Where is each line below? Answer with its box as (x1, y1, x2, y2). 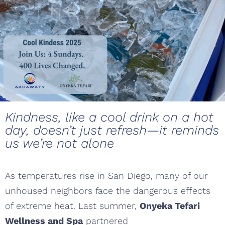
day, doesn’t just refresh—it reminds (5, 122, 219, 138)
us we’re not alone (5, 135, 114, 151)
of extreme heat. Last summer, (5, 200, 140, 211)
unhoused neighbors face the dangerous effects (5, 185, 210, 196)
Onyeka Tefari (140, 200, 200, 211)
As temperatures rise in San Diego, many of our (5, 170, 208, 181)
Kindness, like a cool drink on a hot (5, 109, 213, 125)
